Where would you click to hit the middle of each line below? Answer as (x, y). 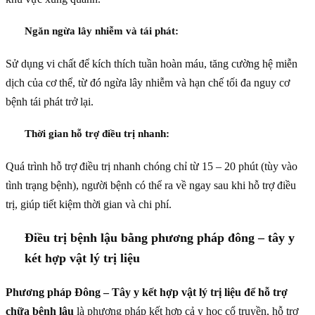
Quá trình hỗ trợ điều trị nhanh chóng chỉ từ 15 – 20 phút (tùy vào (152, 166)
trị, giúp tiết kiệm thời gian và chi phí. (89, 204)
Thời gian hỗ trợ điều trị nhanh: (97, 133)
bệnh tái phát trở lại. (50, 101)
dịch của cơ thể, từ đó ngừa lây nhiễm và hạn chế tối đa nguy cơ (148, 82)
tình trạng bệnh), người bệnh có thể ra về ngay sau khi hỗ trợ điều (151, 185)
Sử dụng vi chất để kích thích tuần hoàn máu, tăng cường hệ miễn (152, 63)
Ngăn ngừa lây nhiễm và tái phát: (102, 31)
